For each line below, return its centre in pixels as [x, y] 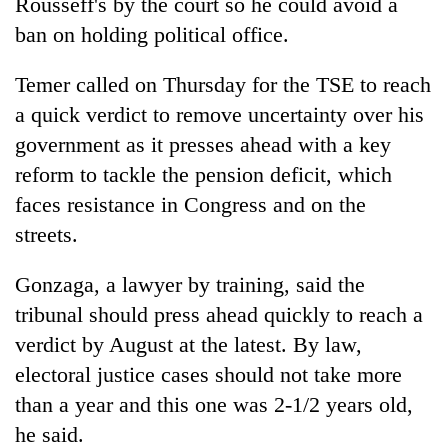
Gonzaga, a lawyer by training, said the [190, 284]
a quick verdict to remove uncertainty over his [219, 114]
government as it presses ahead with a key [203, 144]
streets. [46, 234]
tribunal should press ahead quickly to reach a [219, 314]
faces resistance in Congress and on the [190, 204]
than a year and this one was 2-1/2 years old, [214, 404]
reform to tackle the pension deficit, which [203, 174]
